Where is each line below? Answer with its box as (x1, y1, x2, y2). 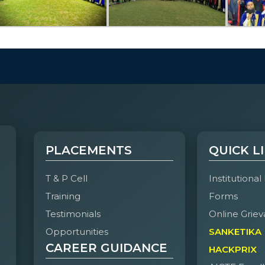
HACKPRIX (209, 244, 257, 256)
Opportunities (45, 226, 108, 238)
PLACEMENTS (45, 143, 132, 158)
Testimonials (45, 208, 101, 220)
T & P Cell (45, 173, 88, 185)
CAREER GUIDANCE (45, 241, 167, 256)
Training (45, 190, 80, 202)
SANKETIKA (209, 226, 262, 238)
